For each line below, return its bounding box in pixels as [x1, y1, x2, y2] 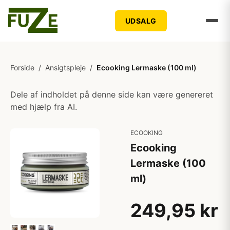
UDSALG [125, 16, 157, 25]
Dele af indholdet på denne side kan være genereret [10, 89, 213, 100]
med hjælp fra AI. [10, 102, 77, 112]
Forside [10, 63, 34, 72]
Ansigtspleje [45, 63, 86, 72]
